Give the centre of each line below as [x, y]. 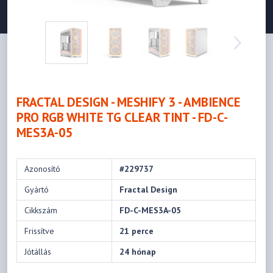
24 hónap [138, 252]
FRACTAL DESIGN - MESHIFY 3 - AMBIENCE [129, 102]
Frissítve [40, 231]
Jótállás [38, 252]
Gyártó [37, 190]
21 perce [137, 231]
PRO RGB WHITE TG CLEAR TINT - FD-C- [122, 118]
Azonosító [43, 169]
